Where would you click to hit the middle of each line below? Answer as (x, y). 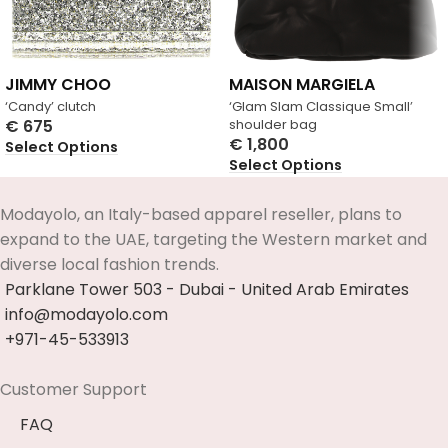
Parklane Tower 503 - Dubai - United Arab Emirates (207, 289)
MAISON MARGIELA (302, 85)
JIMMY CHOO (58, 85)
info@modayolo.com (86, 314)
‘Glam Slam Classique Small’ (321, 107)
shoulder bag (273, 125)
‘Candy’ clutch (50, 107)
